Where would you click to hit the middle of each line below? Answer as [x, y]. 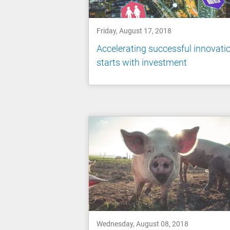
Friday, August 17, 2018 [134, 31]
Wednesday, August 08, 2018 [142, 224]
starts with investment [142, 63]
